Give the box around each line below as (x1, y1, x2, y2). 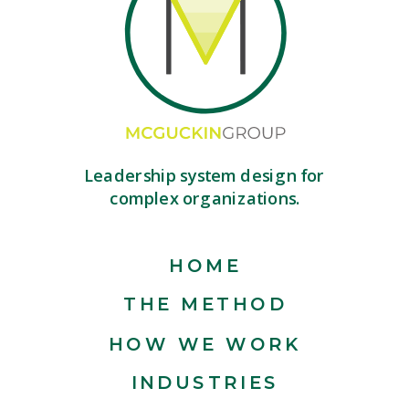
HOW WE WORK (109, 332, 302, 356)
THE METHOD (123, 292, 288, 316)
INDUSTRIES (131, 371, 279, 394)
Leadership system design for (84, 163, 325, 187)
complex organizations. (109, 186, 300, 210)
